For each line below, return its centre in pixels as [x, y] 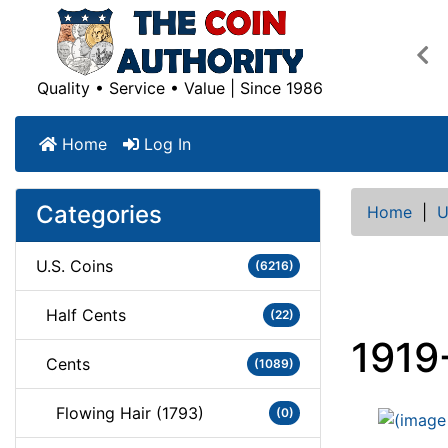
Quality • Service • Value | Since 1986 [180, 88]
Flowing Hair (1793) [120, 413]
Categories [99, 214]
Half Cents [81, 315]
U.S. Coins [74, 266]
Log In [165, 144]
